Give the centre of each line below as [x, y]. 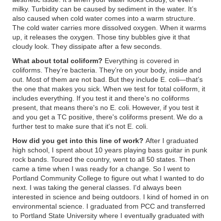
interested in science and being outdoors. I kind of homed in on [110, 197]
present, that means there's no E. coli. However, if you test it [106, 108]
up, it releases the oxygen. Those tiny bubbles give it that [101, 37]
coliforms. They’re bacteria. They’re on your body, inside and [107, 70]
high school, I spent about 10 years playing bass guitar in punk [110, 150]
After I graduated [171, 141]
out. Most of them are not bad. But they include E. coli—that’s [108, 80]
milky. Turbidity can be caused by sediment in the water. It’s [105, 9]
